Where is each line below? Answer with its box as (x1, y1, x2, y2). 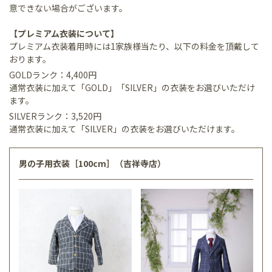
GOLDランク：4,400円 (9, 68, 105, 81)
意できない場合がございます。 (9, 1, 127, 14)
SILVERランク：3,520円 (9, 109, 110, 122)
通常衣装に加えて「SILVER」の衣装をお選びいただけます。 (9, 122, 240, 135)
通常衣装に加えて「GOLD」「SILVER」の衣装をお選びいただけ (9, 81, 255, 93)
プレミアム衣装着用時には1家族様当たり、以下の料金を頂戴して (9, 39, 259, 52)
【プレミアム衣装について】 (9, 27, 119, 39)
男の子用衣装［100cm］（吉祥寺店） (19, 157, 166, 169)
